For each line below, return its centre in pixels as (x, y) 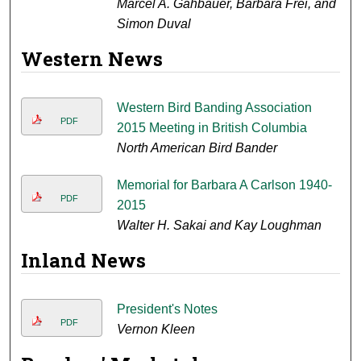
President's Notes (167, 309)
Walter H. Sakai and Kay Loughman (219, 226)
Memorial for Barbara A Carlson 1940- (224, 185)
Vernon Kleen (156, 330)
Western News (92, 59)
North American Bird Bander (197, 148)
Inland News (84, 261)
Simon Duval (154, 24)
